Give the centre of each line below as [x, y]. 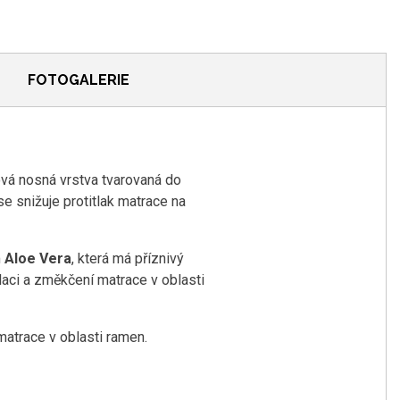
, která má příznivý [128, 259]
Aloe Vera [38, 259]
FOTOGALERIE [78, 79]
